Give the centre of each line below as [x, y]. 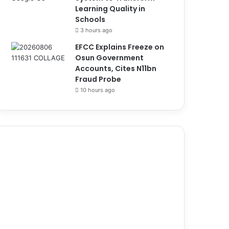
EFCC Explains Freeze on [120, 47]
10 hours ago [98, 90]
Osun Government [110, 58]
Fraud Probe [98, 79]
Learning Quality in [110, 8]
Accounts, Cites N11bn [116, 68]
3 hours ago [97, 30]
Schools [90, 19]
